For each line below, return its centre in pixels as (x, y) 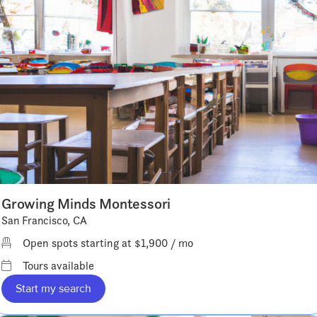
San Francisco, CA (44, 220)
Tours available (58, 265)
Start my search (53, 288)
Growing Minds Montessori (86, 203)
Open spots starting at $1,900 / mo (108, 243)
